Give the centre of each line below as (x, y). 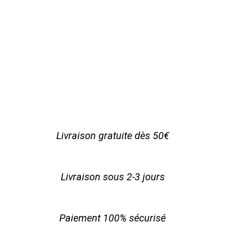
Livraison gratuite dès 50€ (113, 135)
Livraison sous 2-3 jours (113, 177)
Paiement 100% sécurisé (113, 218)
